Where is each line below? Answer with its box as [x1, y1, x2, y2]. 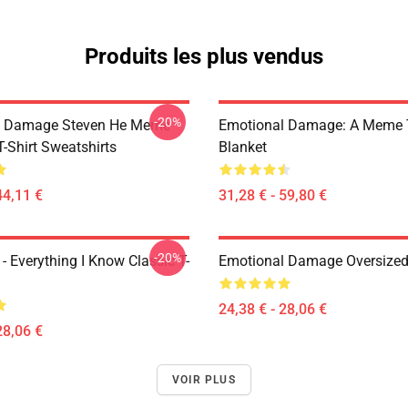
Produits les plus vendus [85, 44, 323, 69]
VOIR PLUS [172, 373, 236, 386]
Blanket [219, 138, 267, 156]
